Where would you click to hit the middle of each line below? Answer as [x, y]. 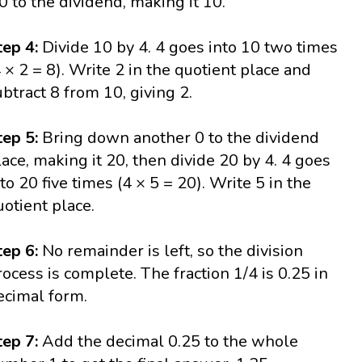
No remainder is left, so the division [173, 251]
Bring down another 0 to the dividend [179, 138]
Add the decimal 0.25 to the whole [170, 342]
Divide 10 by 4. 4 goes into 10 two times [190, 48]
